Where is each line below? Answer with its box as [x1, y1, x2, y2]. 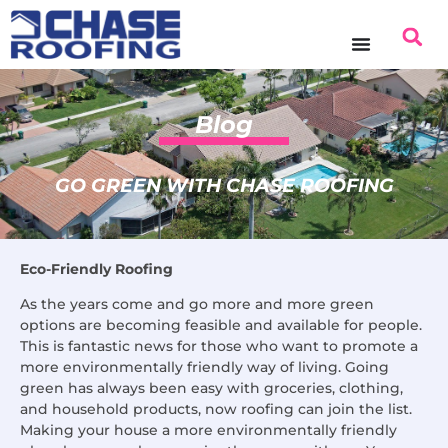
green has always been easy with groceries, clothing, [20, 379, 403, 398]
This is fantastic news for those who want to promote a [20, 337, 418, 356]
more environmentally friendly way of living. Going [20, 358, 389, 377]
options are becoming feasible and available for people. [20, 316, 422, 335]
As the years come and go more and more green [20, 295, 374, 314]
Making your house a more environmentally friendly [20, 421, 397, 440]
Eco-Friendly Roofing [20, 259, 173, 278]
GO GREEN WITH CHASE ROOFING [54, 173, 394, 198]
